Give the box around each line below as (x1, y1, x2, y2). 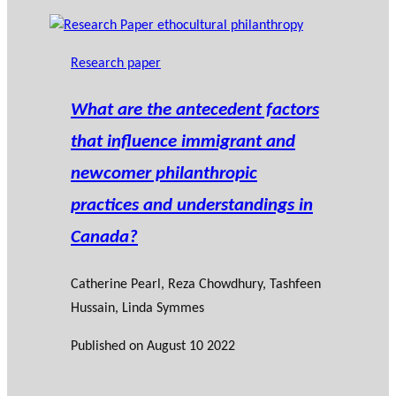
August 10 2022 (147, 339, 235, 354)
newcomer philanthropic (71, 164, 257, 184)
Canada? (71, 228, 138, 247)
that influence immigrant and (71, 133, 295, 152)
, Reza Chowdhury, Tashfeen (161, 277, 321, 292)
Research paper (71, 57, 161, 71)
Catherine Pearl (71, 277, 161, 292)
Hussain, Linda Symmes (71, 301, 204, 316)
